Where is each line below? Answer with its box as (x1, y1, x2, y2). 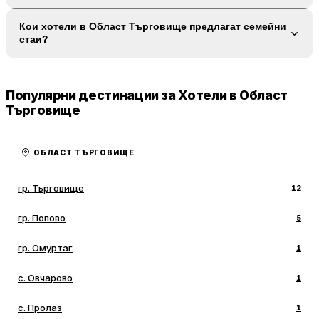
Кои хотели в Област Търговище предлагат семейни (19, 21, 286, 33)
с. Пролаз (18, 302, 62, 314)
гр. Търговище (18, 182, 84, 194)
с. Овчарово (18, 272, 73, 284)
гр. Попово (18, 212, 66, 224)
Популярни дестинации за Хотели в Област (6, 88, 288, 103)
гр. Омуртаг (18, 242, 73, 254)
